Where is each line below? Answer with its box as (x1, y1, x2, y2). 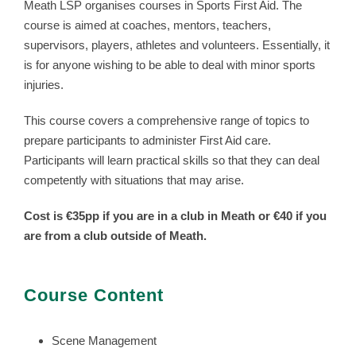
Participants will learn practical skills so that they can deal (24, 153, 319, 168)
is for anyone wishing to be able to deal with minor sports (24, 58, 315, 72)
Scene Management (52, 334, 157, 348)
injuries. (24, 78, 64, 92)
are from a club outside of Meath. (24, 229, 210, 243)
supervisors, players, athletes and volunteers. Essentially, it (24, 38, 330, 52)
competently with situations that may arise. (24, 173, 244, 188)
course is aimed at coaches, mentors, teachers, (24, 18, 271, 33)
